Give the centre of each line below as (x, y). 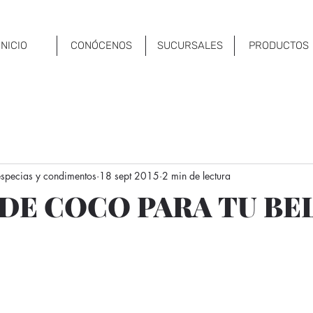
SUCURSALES (190, 45)
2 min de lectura (196, 175)
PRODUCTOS (279, 45)
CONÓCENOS (101, 45)
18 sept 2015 (129, 175)
